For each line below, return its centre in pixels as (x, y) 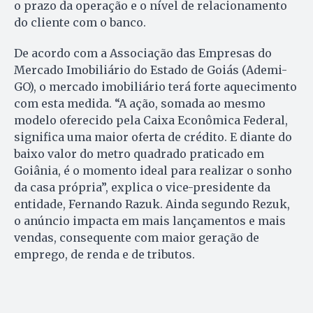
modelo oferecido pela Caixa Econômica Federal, (151, 121)
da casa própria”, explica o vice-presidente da (142, 188)
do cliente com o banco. (80, 23)
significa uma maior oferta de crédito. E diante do (153, 137)
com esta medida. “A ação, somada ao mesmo (140, 104)
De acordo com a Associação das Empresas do (143, 53)
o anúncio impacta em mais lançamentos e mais (150, 221)
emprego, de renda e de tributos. (104, 255)
